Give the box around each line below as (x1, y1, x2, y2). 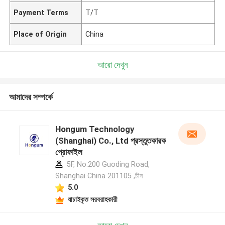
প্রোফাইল (55, 147, 82, 158)
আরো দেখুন (97, 59, 128, 70)
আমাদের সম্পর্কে (9, 92, 53, 102)
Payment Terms (14, 8, 69, 17)
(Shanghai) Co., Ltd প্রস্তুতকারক (55, 136, 166, 146)
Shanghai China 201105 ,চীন (55, 172, 143, 180)
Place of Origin (14, 30, 67, 38)
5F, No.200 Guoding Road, (64, 160, 150, 169)
